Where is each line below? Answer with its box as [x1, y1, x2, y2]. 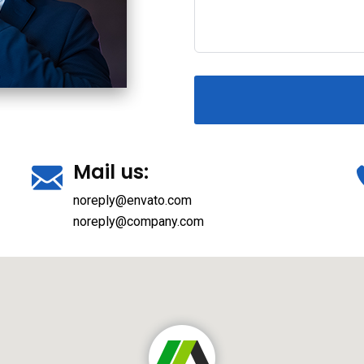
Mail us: [72, 158, 149, 185]
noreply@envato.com [72, 193, 192, 208]
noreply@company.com [72, 214, 204, 229]
